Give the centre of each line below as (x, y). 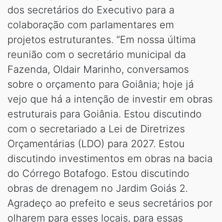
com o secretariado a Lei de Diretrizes (96, 129)
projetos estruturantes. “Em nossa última (102, 39)
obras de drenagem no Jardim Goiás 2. (98, 188)
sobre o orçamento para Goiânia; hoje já (101, 84)
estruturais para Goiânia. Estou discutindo (105, 114)
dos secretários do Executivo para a (91, 10)
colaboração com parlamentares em (91, 25)
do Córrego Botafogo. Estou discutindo (98, 173)
